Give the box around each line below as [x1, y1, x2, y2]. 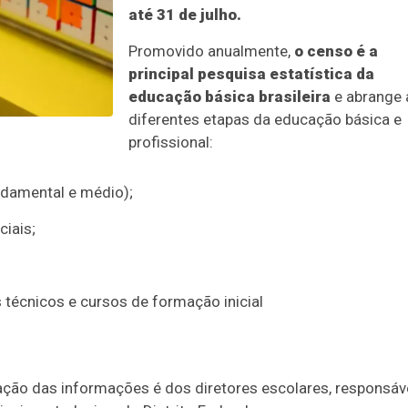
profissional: [128, 133, 213, 151]
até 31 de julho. [128, 5, 241, 24]
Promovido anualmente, [128, 42, 294, 60]
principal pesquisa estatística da [128, 65, 374, 83]
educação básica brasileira [128, 87, 331, 106]
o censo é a [294, 42, 378, 60]
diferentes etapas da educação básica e [128, 110, 402, 128]
